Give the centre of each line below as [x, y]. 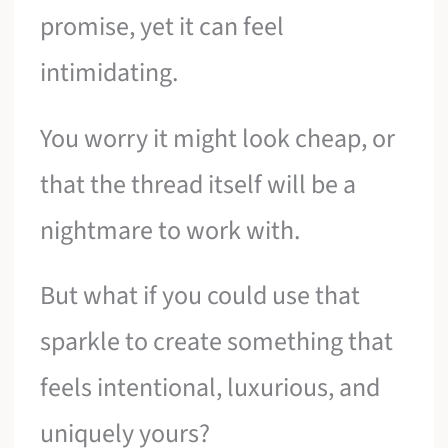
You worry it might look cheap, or [218, 138]
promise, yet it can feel [162, 27]
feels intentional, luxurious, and [210, 388]
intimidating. [109, 73]
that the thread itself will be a [198, 184]
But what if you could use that [200, 296]
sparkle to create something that [217, 342]
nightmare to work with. [170, 230]
